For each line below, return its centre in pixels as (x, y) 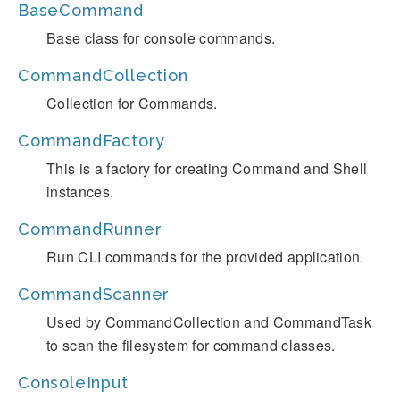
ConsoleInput (73, 383)
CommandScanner (94, 294)
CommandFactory (92, 141)
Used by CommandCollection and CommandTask (209, 322)
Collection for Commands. (132, 103)
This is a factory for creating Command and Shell (207, 168)
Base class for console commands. (161, 38)
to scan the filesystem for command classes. (191, 345)
